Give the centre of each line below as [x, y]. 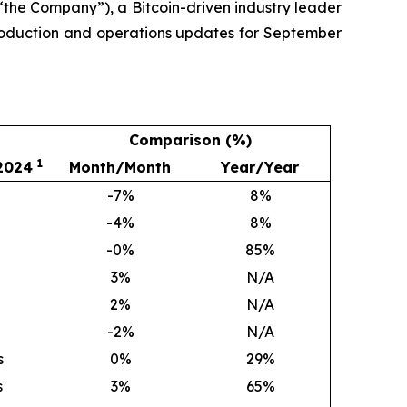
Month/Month [120, 167]
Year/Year [260, 167]
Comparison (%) [190, 140]
